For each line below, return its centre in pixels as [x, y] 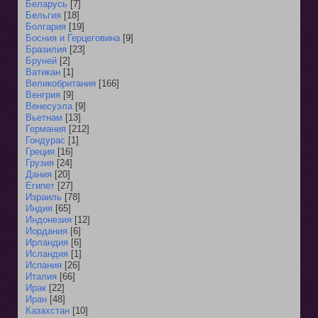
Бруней [41, 60]
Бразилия [46, 49]
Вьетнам [44, 117]
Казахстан [48, 310]
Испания [44, 265]
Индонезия [49, 219]
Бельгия [43, 15]
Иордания [46, 231]
